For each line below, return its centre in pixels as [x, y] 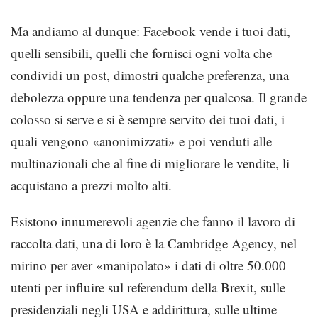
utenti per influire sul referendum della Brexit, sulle [148, 287]
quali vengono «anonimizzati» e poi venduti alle [141, 141]
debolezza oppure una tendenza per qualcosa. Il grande [159, 97]
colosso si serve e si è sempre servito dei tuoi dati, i [148, 119]
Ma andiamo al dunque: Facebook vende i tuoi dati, [150, 31]
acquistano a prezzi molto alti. [91, 185]
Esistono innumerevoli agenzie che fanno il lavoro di [153, 221]
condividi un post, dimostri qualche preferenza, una [150, 75]
